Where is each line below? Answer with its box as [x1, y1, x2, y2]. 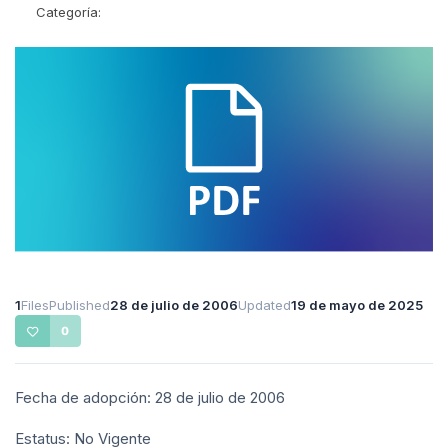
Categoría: [36, 4, 101, 21]
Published [49, 297, 110, 314]
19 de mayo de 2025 [291, 297, 423, 314]
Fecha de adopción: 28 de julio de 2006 [15, 388, 285, 408]
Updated [238, 297, 291, 314]
